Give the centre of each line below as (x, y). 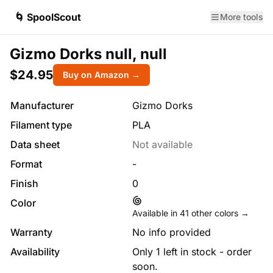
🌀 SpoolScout (48, 17)
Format (26, 164)
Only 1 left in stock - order (192, 252)
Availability (35, 252)
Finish (24, 183)
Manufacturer (42, 105)
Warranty (31, 232)
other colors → (219, 213)
